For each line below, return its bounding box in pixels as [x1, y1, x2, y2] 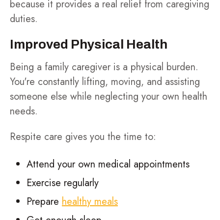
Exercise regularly [27, 176, 99, 190]
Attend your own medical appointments [27, 157, 190, 171]
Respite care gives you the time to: [10, 130, 156, 144]
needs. [10, 104, 38, 118]
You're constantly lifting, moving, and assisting [10, 75, 200, 89]
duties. [10, 12, 38, 26]
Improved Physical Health [10, 37, 167, 51]
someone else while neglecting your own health [10, 89, 207, 104]
